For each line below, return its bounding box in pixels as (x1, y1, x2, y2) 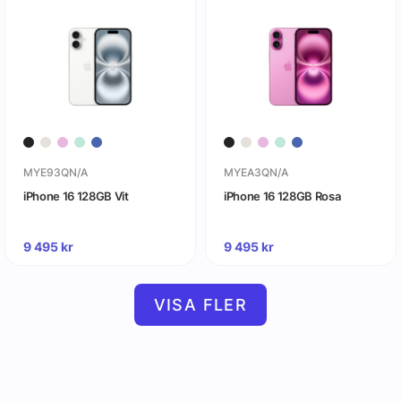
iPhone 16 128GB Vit (22, 189, 129, 204)
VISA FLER (153, 295, 248, 315)
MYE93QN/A (22, 166, 88, 180)
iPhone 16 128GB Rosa (223, 189, 341, 204)
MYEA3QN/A (223, 166, 288, 180)
